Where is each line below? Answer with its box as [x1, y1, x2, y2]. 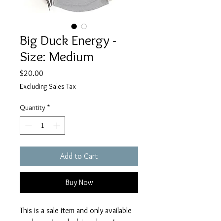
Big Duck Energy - [20, 32, 116, 49]
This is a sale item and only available [20, 206, 132, 216]
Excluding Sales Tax [20, 82, 76, 91]
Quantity [20, 103, 45, 112]
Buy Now [65, 178, 93, 187]
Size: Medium [20, 48, 94, 65]
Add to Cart [60, 151, 98, 161]
